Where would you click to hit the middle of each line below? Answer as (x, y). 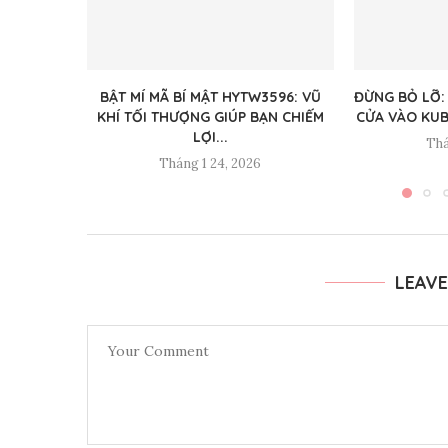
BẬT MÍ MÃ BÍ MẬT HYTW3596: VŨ (210, 97)
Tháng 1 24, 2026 (210, 164)
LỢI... (210, 137)
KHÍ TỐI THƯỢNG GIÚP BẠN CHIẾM (210, 117)
